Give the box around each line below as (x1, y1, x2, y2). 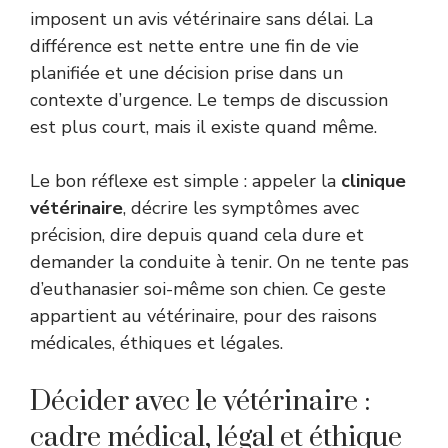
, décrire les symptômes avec (123, 196, 359, 221)
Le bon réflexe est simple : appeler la (30, 169, 341, 194)
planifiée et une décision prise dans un (30, 61, 343, 86)
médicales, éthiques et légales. (30, 331, 283, 356)
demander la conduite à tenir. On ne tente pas (30, 250, 409, 275)
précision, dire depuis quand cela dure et (30, 223, 364, 248)
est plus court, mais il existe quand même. (30, 115, 377, 140)
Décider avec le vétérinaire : (30, 384, 371, 420)
